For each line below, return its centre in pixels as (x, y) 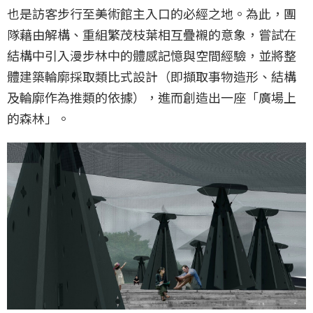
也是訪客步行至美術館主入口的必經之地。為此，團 (152, 13)
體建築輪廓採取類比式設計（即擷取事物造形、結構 (152, 76)
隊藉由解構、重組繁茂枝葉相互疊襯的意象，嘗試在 (152, 34)
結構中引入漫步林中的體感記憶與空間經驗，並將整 (152, 55)
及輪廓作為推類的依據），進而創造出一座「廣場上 (152, 97)
